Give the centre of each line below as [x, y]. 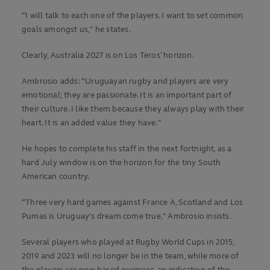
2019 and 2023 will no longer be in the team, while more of [130, 256]
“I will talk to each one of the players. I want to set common [133, 16]
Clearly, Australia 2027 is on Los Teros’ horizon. [108, 56]
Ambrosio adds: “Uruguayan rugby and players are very [125, 82]
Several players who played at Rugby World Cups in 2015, [128, 243]
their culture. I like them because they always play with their [133, 109]
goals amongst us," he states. [76, 30]
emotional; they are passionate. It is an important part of [127, 96]
